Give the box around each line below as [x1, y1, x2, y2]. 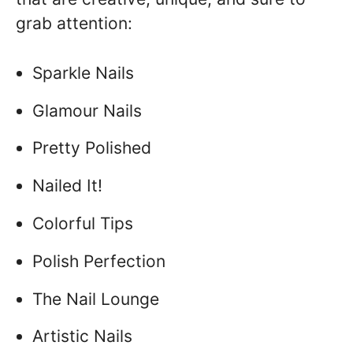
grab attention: [16, 13, 132, 34]
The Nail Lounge [32, 288, 159, 309]
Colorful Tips [32, 213, 133, 233]
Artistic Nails [32, 326, 132, 347]
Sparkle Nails [32, 62, 134, 83]
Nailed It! [32, 176, 102, 196]
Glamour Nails [32, 100, 142, 121]
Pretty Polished [32, 138, 151, 158]
